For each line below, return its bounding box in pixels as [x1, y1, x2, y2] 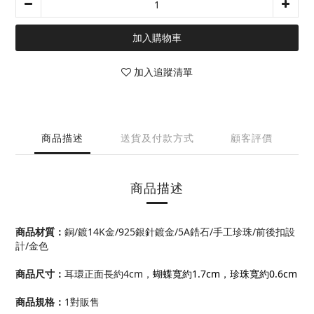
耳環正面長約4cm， [64, 267, 153, 281]
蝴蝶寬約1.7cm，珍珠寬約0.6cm [153, 267, 297, 281]
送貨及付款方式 [120, 131, 194, 145]
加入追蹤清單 [134, 65, 193, 79]
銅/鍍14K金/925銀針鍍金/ [64, 225, 178, 239]
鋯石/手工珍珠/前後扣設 [190, 225, 295, 239]
